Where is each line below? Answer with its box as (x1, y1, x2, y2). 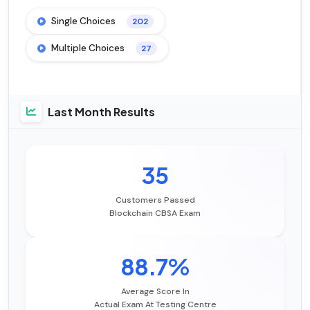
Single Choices (51, 15, 116, 28)
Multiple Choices (51, 42, 125, 55)
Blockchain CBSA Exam (109, 208, 201, 219)
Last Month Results (48, 104, 155, 119)
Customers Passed (115, 194, 195, 206)
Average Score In (120, 286, 190, 298)
